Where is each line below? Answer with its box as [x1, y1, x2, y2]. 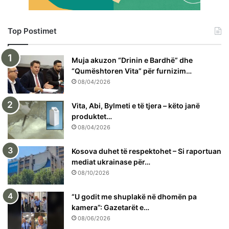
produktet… [72, 111, 112, 121]
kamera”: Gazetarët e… [72, 202, 149, 212]
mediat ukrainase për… [72, 157, 150, 166]
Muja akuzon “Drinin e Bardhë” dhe [72, 55, 193, 64]
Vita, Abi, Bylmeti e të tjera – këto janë [72, 101, 200, 110]
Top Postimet [8, 26, 57, 36]
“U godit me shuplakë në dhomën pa [72, 192, 197, 201]
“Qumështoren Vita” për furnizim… [72, 66, 192, 75]
